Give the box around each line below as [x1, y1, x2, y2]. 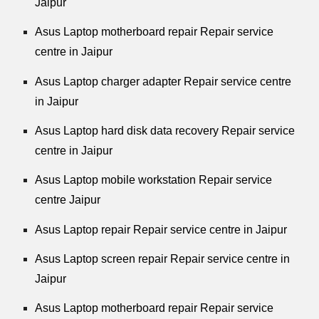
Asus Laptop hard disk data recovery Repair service [35, 124, 296, 137]
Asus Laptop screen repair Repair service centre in [35, 252, 291, 265]
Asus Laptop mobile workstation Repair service [35, 174, 273, 187]
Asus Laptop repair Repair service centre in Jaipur [35, 223, 288, 236]
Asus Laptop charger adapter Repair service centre [35, 75, 292, 88]
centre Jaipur [35, 194, 101, 206]
